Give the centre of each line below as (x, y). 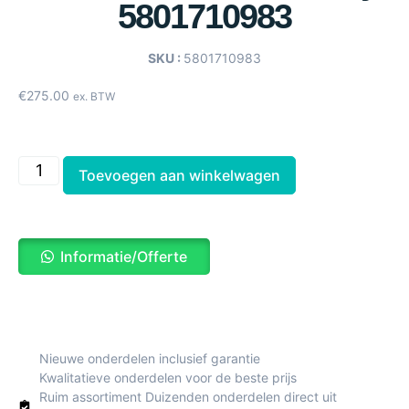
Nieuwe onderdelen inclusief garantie (149, 358)
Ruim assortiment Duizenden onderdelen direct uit (188, 396)
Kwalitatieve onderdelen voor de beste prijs (168, 377)
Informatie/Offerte (124, 256)
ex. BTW (94, 97)
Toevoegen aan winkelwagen (179, 175)
